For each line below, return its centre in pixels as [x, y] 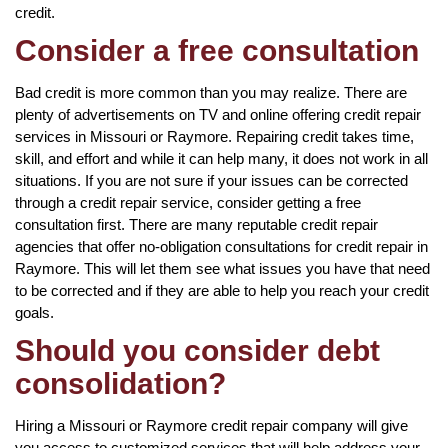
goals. [34, 312]
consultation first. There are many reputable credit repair [196, 224]
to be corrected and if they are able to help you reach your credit [222, 290]
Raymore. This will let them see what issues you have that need [222, 268]
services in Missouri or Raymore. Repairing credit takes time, [214, 136]
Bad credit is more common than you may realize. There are [211, 92]
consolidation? [120, 383]
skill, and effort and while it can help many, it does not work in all [221, 158]
